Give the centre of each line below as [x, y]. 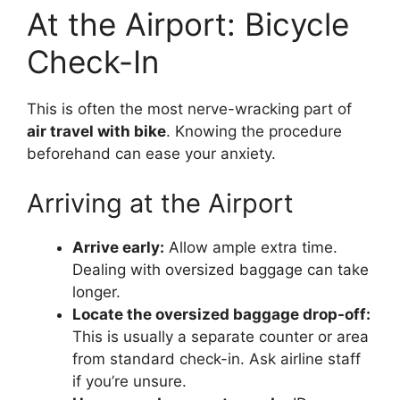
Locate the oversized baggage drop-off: [221, 314]
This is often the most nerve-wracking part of [189, 109]
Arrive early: [118, 247]
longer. [96, 292]
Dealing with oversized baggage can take [221, 269]
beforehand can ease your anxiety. [151, 154]
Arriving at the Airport [160, 203]
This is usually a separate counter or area [221, 336]
